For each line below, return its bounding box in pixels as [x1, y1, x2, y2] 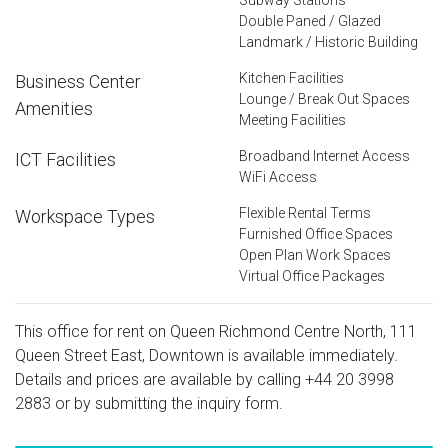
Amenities [15, 97, 93, 119]
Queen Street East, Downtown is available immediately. [15, 345, 398, 365]
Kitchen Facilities [239, 69, 344, 86]
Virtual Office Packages [239, 267, 385, 284]
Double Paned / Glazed [239, 12, 381, 29]
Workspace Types [15, 205, 155, 227]
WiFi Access [239, 168, 317, 185]
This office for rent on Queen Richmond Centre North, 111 [15, 321, 417, 341]
